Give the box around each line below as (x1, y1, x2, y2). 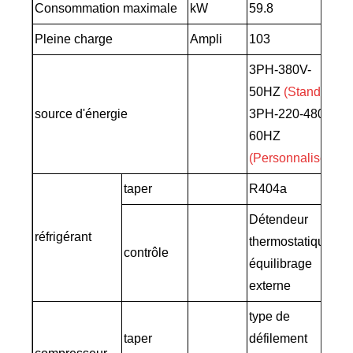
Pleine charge (35, 32, 113, 46)
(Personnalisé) (249, 151, 332, 165)
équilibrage (249, 257, 313, 271)
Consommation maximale (35, 2, 178, 16)
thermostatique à (249, 235, 343, 249)
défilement (249, 332, 308, 346)
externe (249, 279, 292, 293)
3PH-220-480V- (249, 107, 337, 121)
